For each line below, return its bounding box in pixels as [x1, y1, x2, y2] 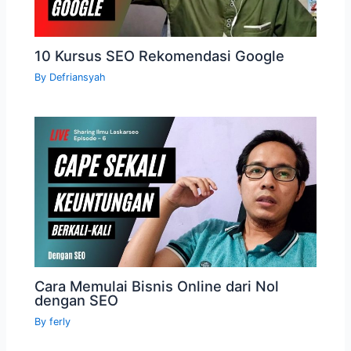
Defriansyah [49, 71, 107, 84]
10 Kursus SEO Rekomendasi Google [34, 46, 285, 64]
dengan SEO [34, 291, 119, 309]
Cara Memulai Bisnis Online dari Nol [34, 277, 280, 295]
